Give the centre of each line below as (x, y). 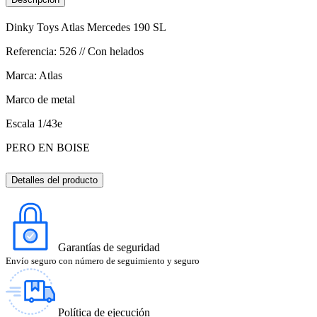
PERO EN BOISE (48, 147)
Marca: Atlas (34, 75)
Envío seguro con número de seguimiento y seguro (103, 260)
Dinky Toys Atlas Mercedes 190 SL (86, 27)
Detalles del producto (54, 180)
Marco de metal (40, 99)
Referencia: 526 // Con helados (75, 51)
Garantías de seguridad (109, 247)
